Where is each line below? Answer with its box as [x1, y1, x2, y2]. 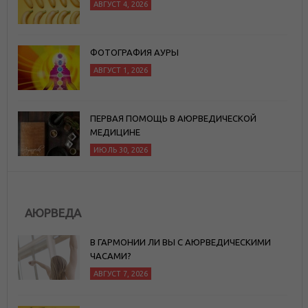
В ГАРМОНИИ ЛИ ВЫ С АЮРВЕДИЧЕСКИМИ [90, 236, 271, 247]
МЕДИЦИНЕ [90, 126, 140, 137]
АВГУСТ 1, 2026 [93, 65, 148, 74]
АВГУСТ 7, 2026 [93, 269, 148, 278]
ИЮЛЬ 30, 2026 [93, 145, 148, 154]
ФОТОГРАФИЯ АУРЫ [90, 47, 179, 57]
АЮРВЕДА [25, 206, 81, 219]
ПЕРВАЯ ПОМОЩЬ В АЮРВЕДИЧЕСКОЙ [90, 113, 256, 123]
